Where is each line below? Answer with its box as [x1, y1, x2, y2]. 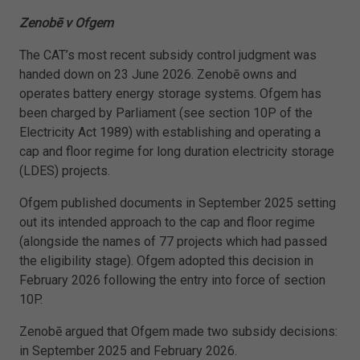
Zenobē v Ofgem [19, 15, 113, 31]
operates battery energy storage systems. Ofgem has [19, 86, 321, 102]
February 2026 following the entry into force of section [19, 272, 325, 288]
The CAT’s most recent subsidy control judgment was [19, 47, 317, 63]
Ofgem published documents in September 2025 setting [19, 195, 336, 211]
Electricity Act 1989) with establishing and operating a [19, 125, 321, 141]
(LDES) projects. [19, 163, 110, 179]
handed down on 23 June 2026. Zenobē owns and [19, 67, 297, 83]
